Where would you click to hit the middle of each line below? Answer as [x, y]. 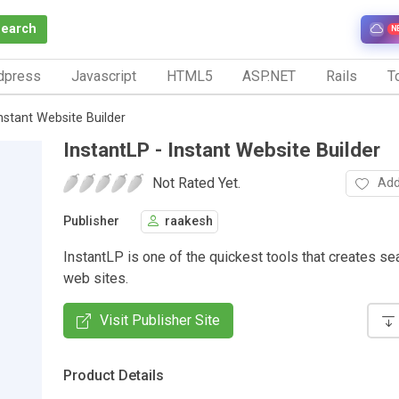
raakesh [189, 222]
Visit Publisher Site [160, 320]
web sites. [96, 278]
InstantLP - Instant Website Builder [222, 149]
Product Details [114, 375]
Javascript [103, 76]
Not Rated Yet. [196, 183]
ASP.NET [269, 76]
